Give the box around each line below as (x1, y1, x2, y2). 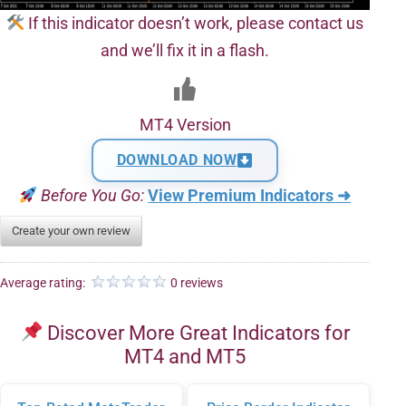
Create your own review (12, 224, 130, 237)
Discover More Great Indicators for (43, 322, 351, 344)
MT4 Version (139, 115, 231, 134)
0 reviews (170, 275, 223, 291)
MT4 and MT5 (124, 345, 246, 368)
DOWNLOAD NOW (116, 151, 237, 169)
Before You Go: (41, 186, 145, 205)
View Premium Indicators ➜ (148, 186, 352, 205)
